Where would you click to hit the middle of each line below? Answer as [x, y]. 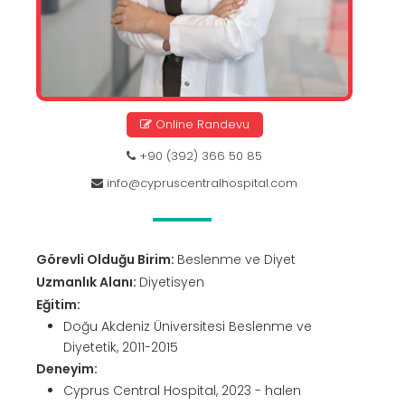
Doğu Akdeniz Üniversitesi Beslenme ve [188, 327]
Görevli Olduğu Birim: [107, 260]
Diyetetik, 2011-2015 [121, 348]
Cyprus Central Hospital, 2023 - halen [182, 391]
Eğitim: [58, 305]
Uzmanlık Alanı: [88, 283]
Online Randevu [200, 125]
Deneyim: [67, 369]
